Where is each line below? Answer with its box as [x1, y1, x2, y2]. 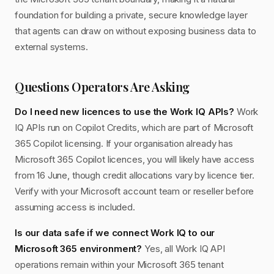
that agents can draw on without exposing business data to [15, 25, 256, 37]
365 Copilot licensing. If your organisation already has [15, 138, 233, 149]
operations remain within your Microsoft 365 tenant [15, 259, 224, 270]
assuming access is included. [15, 201, 135, 213]
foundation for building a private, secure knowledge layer [15, 9, 248, 21]
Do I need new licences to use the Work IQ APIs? [15, 106, 234, 117]
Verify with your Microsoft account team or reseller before [15, 185, 254, 197]
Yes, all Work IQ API [142, 243, 225, 254]
